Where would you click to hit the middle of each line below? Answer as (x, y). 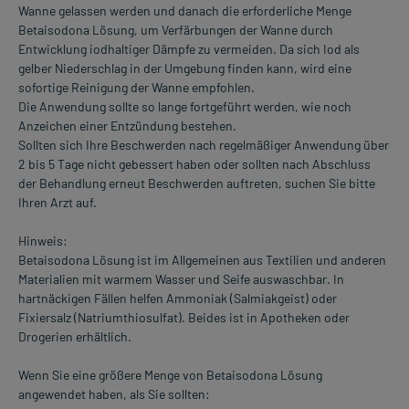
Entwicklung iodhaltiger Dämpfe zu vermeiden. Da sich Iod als (189, 49)
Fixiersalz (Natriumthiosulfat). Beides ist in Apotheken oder (184, 318)
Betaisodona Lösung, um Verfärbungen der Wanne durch (176, 30)
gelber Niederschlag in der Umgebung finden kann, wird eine (185, 68)
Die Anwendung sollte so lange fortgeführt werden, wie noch (185, 107)
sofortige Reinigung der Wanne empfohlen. (136, 88)
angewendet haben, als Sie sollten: (114, 394)
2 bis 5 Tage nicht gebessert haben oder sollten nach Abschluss (194, 164)
